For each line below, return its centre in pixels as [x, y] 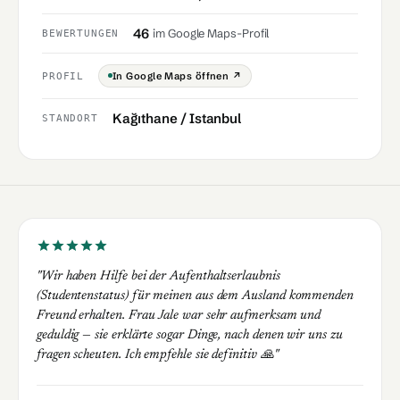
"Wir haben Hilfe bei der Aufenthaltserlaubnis [158, 276]
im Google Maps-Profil [211, 33]
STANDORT [70, 118]
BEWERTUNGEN [81, 33]
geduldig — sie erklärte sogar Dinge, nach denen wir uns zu [190, 335]
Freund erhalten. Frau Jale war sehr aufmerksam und [179, 315]
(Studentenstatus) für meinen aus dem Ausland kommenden [195, 296]
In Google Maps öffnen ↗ [178, 75]
